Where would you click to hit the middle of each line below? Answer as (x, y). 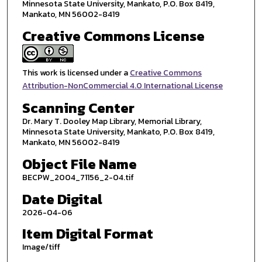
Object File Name (79, 164)
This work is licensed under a (76, 73)
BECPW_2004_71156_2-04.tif (78, 178)
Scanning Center (78, 108)
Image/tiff (41, 247)
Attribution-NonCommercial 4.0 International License (122, 85)
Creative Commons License (113, 36)
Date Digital (62, 199)
